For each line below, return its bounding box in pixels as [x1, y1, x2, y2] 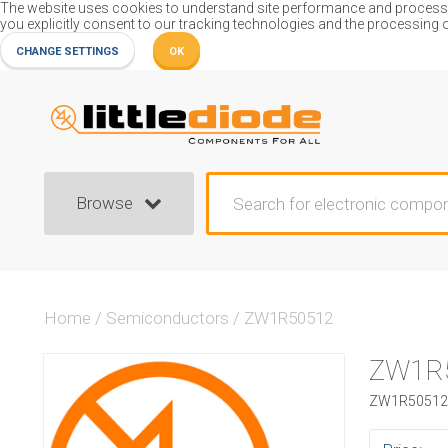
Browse [76, 193, 134, 213]
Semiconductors [106, 308, 229, 328]
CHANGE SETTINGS [16, 45, 119, 58]
